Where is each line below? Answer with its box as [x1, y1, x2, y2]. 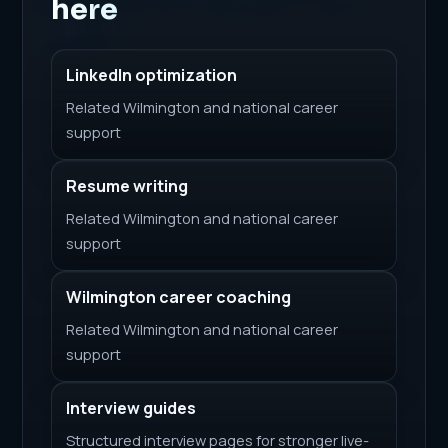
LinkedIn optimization [66, 63, 238, 86]
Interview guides [66, 396, 197, 419]
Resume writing [66, 174, 189, 197]
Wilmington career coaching [66, 285, 292, 308]
